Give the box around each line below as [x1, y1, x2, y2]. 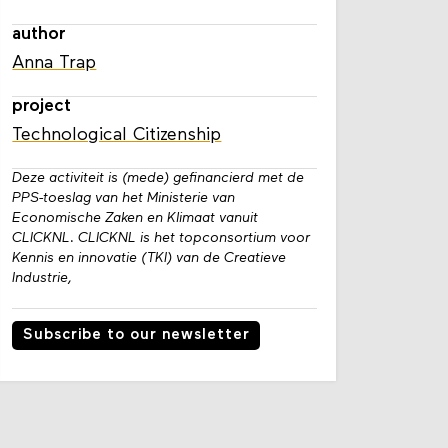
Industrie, [12, 270, 73, 286]
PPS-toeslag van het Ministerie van [12, 190, 236, 206]
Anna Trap [12, 53, 97, 73]
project [12, 96, 72, 116]
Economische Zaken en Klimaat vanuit [12, 210, 259, 226]
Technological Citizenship [12, 125, 222, 145]
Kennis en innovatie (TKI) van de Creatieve [12, 250, 287, 266]
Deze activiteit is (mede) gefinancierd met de [12, 170, 305, 186]
